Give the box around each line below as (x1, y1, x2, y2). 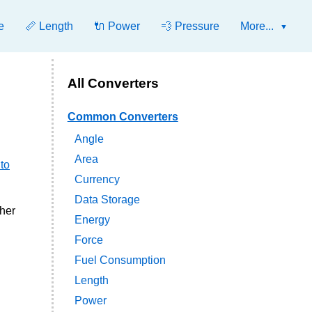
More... (240, 20, 274, 32)
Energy (74, 214, 110, 226)
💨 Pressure (161, 20, 219, 32)
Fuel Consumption (74, 254, 166, 267)
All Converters (67, 76, 159, 91)
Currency (74, 173, 120, 186)
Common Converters (67, 111, 178, 123)
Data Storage (74, 194, 140, 206)
